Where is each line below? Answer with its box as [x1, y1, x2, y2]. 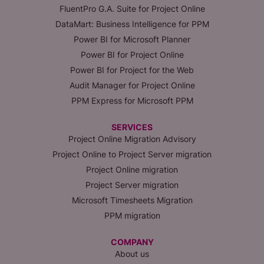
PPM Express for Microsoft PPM [71, 95, 193, 105]
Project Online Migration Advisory [68, 133, 196, 144]
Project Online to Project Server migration [52, 148, 212, 159]
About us [115, 248, 149, 259]
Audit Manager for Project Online [69, 80, 195, 90]
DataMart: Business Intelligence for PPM [55, 18, 209, 29]
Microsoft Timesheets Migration [71, 194, 193, 205]
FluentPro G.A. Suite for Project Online [59, 3, 205, 14]
